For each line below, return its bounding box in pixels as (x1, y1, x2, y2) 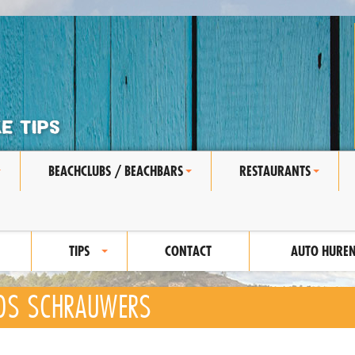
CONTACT (165, 242, 212, 259)
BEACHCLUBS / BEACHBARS (48, 162, 183, 179)
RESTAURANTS (239, 162, 311, 179)
